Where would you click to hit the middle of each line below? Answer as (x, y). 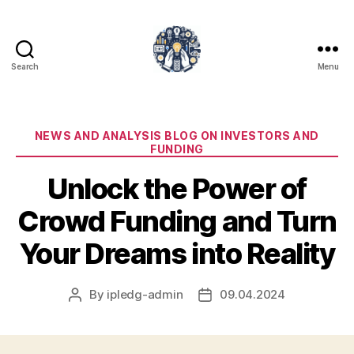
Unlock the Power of (177, 188)
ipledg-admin (145, 294)
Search (25, 66)
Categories (211, 132)
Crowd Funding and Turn (177, 221)
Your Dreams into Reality (177, 253)
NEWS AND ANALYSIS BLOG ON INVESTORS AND (177, 136)
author (93, 312)
